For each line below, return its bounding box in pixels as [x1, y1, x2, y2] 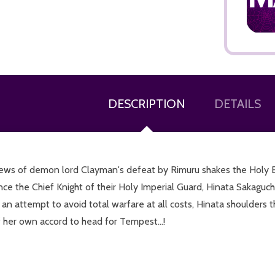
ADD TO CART [185, 97, 236, 107]
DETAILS [214, 96, 261, 111]
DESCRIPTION [108, 96, 185, 111]
